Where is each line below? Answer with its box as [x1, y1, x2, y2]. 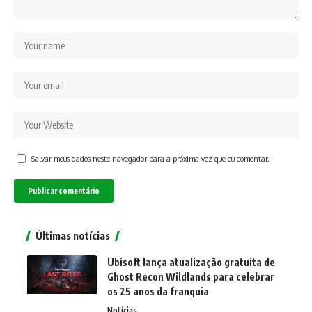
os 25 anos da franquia [107, 285, 209, 297]
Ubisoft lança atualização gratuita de [107, 256, 275, 268]
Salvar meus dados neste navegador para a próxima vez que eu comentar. [31, 153, 270, 163]
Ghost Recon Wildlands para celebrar [107, 270, 274, 283]
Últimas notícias [36, 228, 110, 242]
